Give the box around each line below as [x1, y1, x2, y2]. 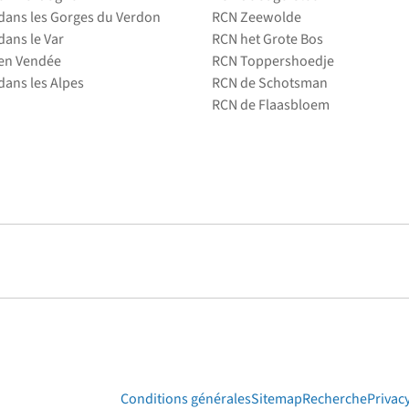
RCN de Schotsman [212, 73, 328, 93]
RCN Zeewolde [212, 7, 301, 27]
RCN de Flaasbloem [212, 95, 330, 115]
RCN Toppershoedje [212, 51, 334, 71]
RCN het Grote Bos [212, 29, 323, 49]
